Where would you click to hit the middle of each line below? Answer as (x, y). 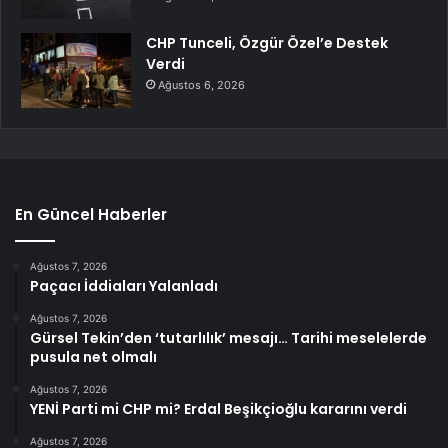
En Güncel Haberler (91, 215)
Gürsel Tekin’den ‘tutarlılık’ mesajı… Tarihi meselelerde (228, 338)
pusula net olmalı (93, 357)
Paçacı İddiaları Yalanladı (124, 286)
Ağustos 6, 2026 (201, 85)
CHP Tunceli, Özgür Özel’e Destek (267, 43)
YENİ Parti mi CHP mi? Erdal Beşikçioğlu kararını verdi (218, 409)
